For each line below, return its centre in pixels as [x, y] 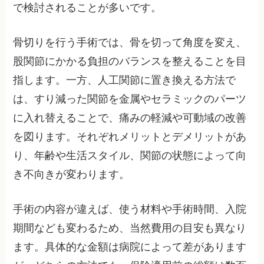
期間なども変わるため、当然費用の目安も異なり [130, 228]
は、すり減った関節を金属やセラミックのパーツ [130, 99]
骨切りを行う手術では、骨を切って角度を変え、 [130, 42]
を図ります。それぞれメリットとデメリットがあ [130, 136]
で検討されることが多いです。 [88, 7]
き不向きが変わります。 [72, 174]
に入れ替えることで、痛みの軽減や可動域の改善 [130, 118]
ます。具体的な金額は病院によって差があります [130, 247]
